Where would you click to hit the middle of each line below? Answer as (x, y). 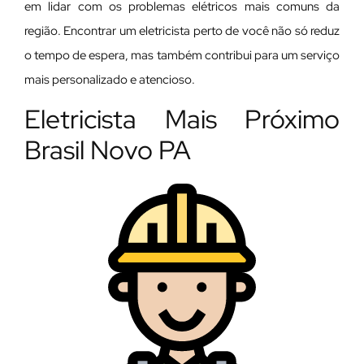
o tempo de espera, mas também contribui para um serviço (182, 56)
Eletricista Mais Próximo (182, 119)
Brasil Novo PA (108, 149)
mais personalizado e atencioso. (110, 80)
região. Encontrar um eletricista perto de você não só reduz (182, 31)
